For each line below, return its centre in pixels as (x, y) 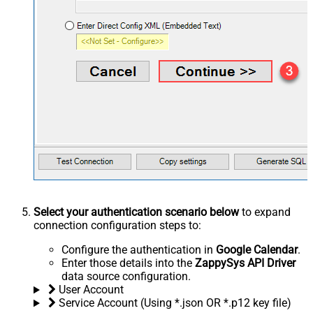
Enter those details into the (128, 263)
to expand (265, 212)
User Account (91, 290)
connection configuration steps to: (117, 226)
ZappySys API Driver (245, 263)
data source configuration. (126, 277)
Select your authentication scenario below (136, 212)
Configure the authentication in (139, 250)
